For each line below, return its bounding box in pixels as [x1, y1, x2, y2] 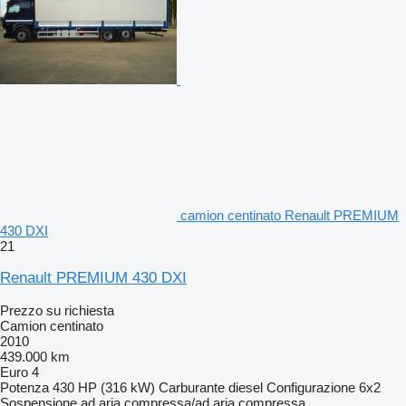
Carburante [159, 379, 225, 395]
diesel [228, 379, 263, 395]
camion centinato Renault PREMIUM [180, 207, 399, 223]
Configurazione [266, 379, 355, 395]
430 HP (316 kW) [53, 379, 155, 395]
